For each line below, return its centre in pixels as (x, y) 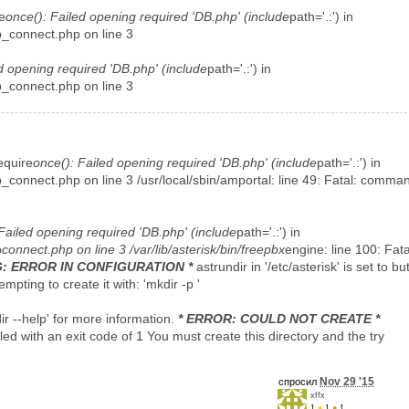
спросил (299, 381)
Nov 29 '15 (347, 381)
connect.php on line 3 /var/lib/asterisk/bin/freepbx (143, 249)
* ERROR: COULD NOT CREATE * (279, 318)
